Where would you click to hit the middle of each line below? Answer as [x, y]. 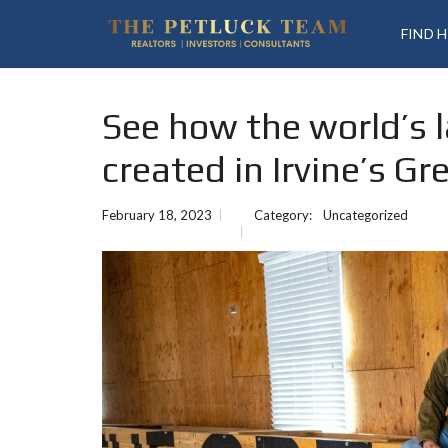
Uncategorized [365, 215]
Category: [284, 215]
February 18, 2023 [157, 215]
